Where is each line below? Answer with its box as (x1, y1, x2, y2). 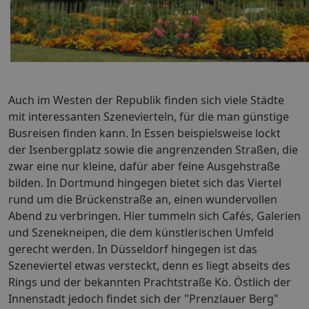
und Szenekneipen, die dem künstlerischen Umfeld (8, 225, 274, 241)
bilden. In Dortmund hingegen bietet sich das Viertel (8, 175, 281, 191)
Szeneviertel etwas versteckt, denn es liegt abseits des (8, 258, 290, 274)
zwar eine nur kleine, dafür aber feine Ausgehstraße (8, 159, 280, 175)
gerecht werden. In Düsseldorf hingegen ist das (8, 241, 257, 257)
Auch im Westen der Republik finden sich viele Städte (8, 92, 284, 108)
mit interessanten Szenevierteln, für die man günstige (8, 109, 289, 125)
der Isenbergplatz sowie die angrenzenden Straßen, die (8, 142, 298, 158)
